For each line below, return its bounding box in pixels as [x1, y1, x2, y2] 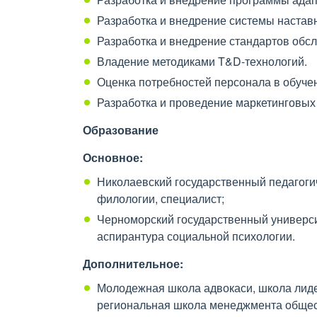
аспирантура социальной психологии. [97, 228, 295, 244]
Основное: [83, 149, 143, 166]
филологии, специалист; [97, 190, 224, 207]
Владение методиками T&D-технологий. [97, 53, 307, 69]
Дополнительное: [83, 255, 183, 272]
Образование [83, 122, 158, 138]
